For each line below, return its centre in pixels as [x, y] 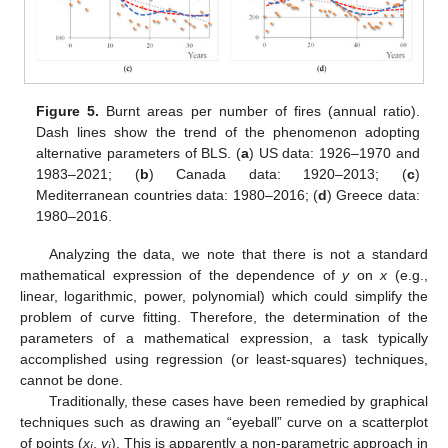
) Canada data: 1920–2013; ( [277, 173]
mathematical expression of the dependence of [181, 274]
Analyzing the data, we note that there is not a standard [238, 253]
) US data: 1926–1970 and [334, 152]
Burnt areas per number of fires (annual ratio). [259, 110]
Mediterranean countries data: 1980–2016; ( [177, 194]
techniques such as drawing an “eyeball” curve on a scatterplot [224, 421]
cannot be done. [71, 379]
